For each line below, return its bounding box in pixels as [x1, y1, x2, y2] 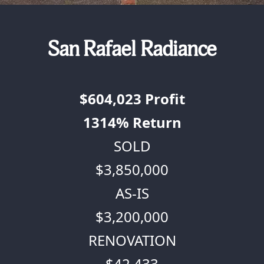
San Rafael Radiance [47, 36, 217, 62]
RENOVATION [88, 230, 176, 250]
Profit [141, 89, 185, 108]
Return [128, 113, 181, 132]
